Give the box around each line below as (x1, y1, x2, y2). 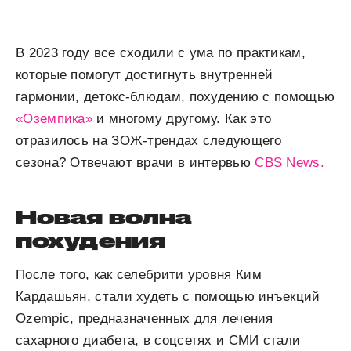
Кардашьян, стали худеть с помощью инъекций (16, 289, 320, 304)
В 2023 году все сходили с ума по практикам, (16, 45, 306, 60)
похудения (16, 230, 165, 251)
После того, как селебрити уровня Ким (16, 267, 262, 282)
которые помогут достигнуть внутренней (16, 67, 273, 82)
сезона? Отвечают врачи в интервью (16, 155, 255, 170)
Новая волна (16, 206, 192, 228)
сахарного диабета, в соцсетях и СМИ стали (16, 333, 301, 348)
